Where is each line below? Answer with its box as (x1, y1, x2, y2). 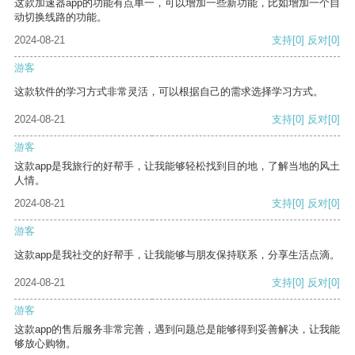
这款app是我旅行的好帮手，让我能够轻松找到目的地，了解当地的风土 (14, 160, 340, 173)
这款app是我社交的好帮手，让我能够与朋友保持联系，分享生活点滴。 (14, 249, 340, 261)
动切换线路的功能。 (14, 11, 107, 24)
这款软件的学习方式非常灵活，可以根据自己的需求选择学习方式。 (14, 86, 323, 98)
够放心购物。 (14, 338, 76, 350)
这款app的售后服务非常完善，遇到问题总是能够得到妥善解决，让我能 (14, 323, 340, 336)
